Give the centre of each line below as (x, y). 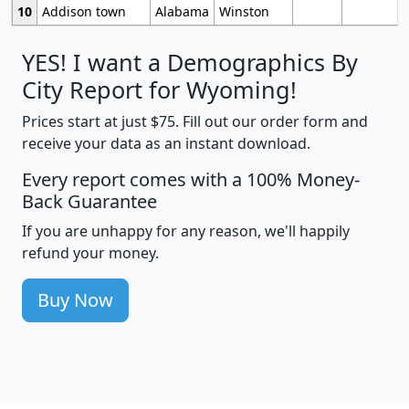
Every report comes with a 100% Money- (191, 180)
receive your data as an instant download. (166, 144)
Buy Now (75, 300)
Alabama (183, 12)
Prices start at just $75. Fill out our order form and (195, 122)
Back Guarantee (89, 202)
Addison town (84, 12)
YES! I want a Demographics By (190, 63)
